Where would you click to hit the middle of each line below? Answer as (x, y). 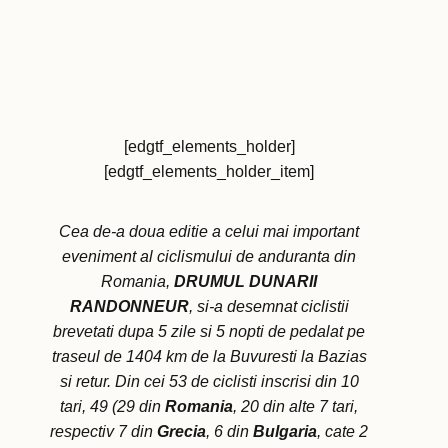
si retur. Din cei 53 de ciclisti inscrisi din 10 (209, 382)
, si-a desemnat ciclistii (268, 307)
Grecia (181, 432)
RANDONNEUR (129, 307)
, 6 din (229, 432)
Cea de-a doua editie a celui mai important (209, 232)
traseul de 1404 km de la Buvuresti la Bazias (209, 357)
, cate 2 (342, 432)
